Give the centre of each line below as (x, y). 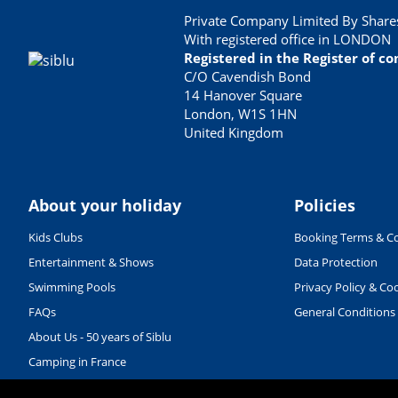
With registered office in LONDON (287, 39)
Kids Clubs (56, 237)
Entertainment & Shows (91, 262)
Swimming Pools (72, 287)
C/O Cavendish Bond (247, 76)
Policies (324, 205)
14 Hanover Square (243, 95)
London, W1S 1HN (240, 113)
